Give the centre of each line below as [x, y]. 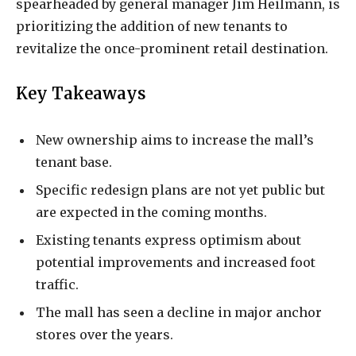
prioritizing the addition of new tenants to [152, 27]
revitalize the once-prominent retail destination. [172, 49]
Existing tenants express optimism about [168, 240]
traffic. [57, 284]
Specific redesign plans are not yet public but [180, 190]
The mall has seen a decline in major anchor [179, 312]
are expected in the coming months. [151, 212]
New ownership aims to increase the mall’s [175, 139]
